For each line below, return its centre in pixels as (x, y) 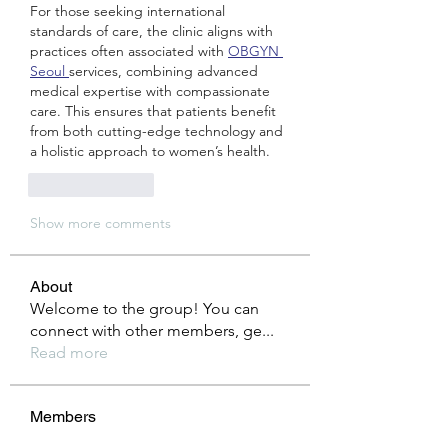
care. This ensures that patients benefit (153, 111)
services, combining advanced (163, 71)
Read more (69, 352)
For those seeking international (127, 11)
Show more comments (100, 223)
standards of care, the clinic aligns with (151, 31)
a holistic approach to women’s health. (150, 151)
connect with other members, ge (146, 330)
